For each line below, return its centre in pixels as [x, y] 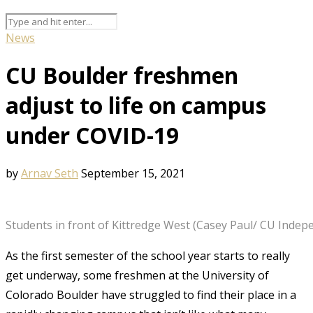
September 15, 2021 [133, 173]
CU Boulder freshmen [122, 75]
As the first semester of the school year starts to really [148, 255]
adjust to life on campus [136, 105]
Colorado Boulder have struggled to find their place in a [151, 294]
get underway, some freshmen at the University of [137, 275]
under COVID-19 [92, 136]
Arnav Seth [50, 173]
